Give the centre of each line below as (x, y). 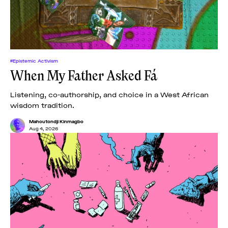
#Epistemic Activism (34, 61)
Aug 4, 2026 (44, 129)
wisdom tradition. (42, 105)
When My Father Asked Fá (84, 76)
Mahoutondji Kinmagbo (56, 121)
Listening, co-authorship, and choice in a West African (109, 94)
